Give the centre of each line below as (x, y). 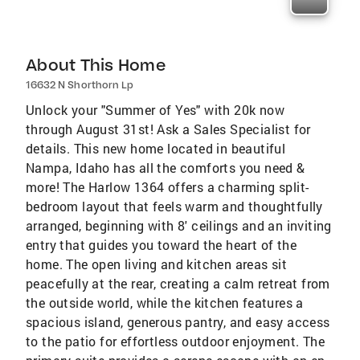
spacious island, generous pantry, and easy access (178, 322)
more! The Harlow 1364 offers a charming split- (168, 187)
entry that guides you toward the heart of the (161, 245)
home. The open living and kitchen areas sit (157, 264)
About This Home (96, 65)
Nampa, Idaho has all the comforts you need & (166, 168)
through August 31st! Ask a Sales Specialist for (168, 129)
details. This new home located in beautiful (156, 149)
